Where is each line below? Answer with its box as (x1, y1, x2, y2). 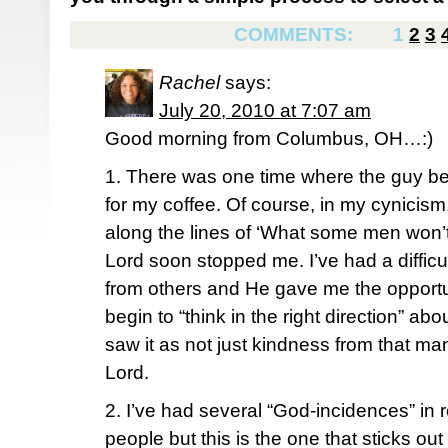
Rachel (159, 72, 220, 93)
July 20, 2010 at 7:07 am (159, 100, 371, 121)
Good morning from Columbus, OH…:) (105, 128, 433, 149)
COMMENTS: (234, 24, 358, 45)
